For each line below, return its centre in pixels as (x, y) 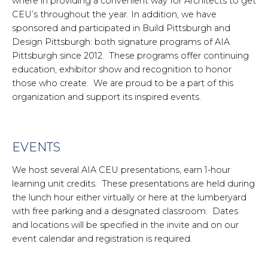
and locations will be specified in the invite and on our (125, 225)
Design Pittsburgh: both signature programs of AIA (121, 42)
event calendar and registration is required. (102, 239)
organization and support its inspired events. (106, 97)
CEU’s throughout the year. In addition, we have (114, 14)
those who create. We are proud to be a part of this (123, 83)
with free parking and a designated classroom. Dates (125, 211)
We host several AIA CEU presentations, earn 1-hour (121, 170)
